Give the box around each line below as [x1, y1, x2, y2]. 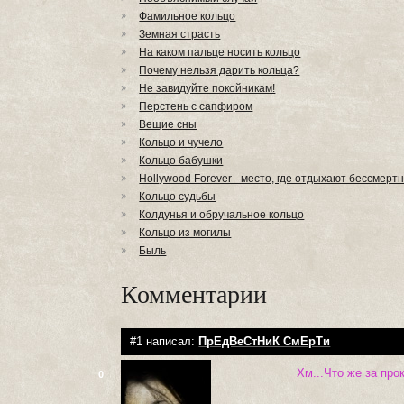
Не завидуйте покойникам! [139, 82, 276, 95]
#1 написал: [130, 335, 199, 348]
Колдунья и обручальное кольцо [139, 208, 305, 221]
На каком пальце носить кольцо [139, 46, 301, 59]
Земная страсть [139, 28, 221, 41]
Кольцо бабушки [139, 154, 224, 167]
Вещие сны [139, 118, 197, 131]
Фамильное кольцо [139, 10, 236, 23]
